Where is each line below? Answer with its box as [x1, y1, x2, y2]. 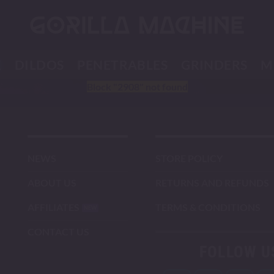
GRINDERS [181, 57, 248, 72]
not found [143, 81, 188, 92]
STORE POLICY [155, 152, 223, 164]
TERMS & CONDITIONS [155, 201, 261, 213]
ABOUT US [28, 176, 76, 188]
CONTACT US [28, 225, 89, 237]
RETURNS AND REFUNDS [155, 176, 269, 188]
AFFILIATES [28, 201, 80, 213]
